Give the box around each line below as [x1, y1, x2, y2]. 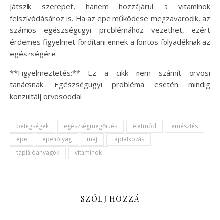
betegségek [16, 121, 49, 130]
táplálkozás [112, 135, 144, 143]
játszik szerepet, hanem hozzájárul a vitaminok [10, 1, 210, 11]
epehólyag [42, 135, 72, 143]
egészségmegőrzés [64, 121, 117, 130]
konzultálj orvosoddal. [10, 91, 83, 101]
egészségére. [10, 48, 57, 58]
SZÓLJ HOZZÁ [80, 193, 140, 204]
